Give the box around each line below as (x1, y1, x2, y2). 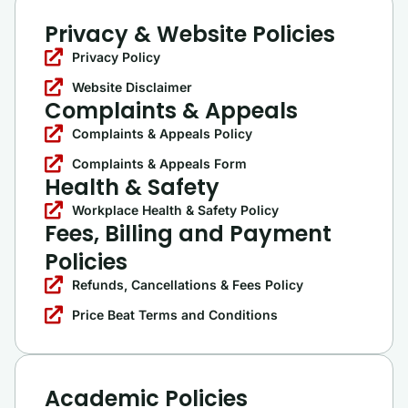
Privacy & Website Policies (45, 18, 335, 49)
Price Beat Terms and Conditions (72, 306, 278, 322)
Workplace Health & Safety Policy (72, 201, 279, 218)
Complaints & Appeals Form (72, 155, 247, 171)
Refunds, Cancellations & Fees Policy (72, 276, 303, 292)
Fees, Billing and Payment (45, 218, 331, 249)
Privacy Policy (72, 48, 160, 65)
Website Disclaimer (72, 78, 192, 95)
